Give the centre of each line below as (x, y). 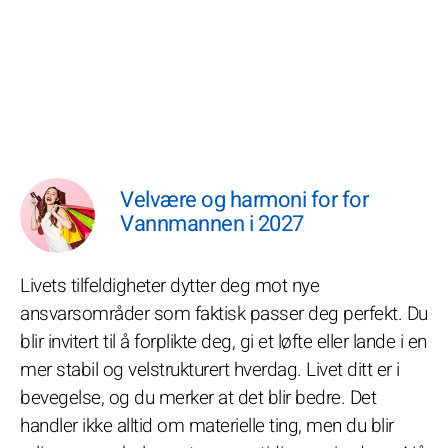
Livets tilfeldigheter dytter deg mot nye (169, 286)
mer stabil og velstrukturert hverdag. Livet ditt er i (210, 370)
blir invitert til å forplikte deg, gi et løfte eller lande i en (223, 342)
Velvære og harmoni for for (244, 200)
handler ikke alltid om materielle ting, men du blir (207, 426)
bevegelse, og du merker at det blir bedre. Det (198, 398)
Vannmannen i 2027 (212, 224)
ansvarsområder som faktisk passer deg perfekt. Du (224, 314)
